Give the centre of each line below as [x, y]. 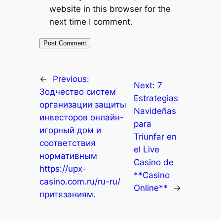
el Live [146, 150]
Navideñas [155, 111]
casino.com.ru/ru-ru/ [80, 182]
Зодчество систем [77, 92]
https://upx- [63, 169]
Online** [150, 188]
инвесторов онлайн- [81, 118]
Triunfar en [155, 137]
